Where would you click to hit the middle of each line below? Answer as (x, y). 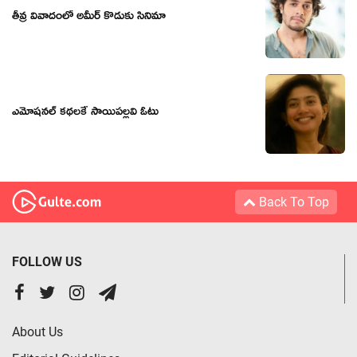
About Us (37, 331)
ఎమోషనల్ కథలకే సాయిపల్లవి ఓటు (85, 114)
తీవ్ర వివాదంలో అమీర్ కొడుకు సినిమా (89, 18)
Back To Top (292, 202)
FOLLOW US (47, 261)
